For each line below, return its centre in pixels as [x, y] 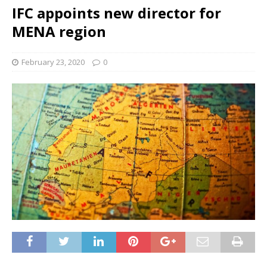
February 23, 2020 [53, 62]
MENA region [59, 31]
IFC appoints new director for [117, 13]
